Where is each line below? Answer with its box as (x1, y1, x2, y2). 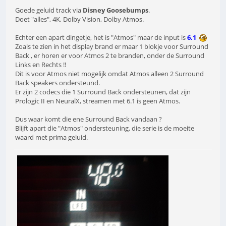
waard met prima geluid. (15, 132, 88, 142)
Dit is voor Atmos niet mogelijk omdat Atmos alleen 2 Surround (15, 69, 204, 78)
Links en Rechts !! (15, 60, 66, 69)
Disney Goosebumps (83, 5, 148, 15)
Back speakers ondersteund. (15, 78, 100, 87)
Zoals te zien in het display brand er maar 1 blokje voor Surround (15, 41, 208, 51)
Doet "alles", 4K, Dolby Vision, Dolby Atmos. (15, 14, 144, 24)
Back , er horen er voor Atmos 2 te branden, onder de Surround (15, 50, 204, 60)
